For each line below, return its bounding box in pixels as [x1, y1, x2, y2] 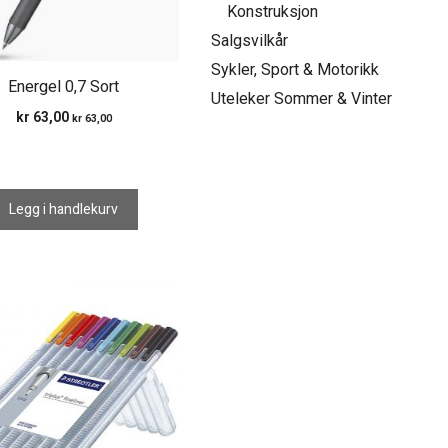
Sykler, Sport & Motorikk [211, 60, 380, 79]
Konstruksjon [227, 2, 319, 21]
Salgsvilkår [211, 31, 289, 50]
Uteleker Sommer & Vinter [211, 89, 393, 108]
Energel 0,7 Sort [8, 74, 120, 99]
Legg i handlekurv [9, 198, 119, 220]
